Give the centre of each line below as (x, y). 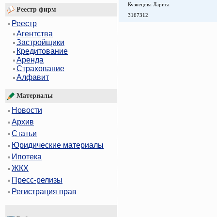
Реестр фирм (35, 9)
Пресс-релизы (37, 180)
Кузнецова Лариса (149, 4)
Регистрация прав (44, 192)
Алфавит (33, 77)
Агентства (35, 34)
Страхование (40, 69)
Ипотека (27, 157)
